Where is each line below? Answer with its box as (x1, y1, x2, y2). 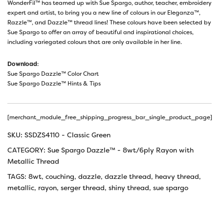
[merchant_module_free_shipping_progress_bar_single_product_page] (7, 113, 212, 121)
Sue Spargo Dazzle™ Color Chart (7, 69, 99, 78)
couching (45, 172, 74, 181)
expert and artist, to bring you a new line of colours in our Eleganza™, (7, 8, 200, 17)
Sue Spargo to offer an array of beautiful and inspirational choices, (7, 28, 194, 36)
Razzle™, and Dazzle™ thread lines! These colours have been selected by (7, 18, 211, 26)
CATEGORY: (7, 145, 47, 154)
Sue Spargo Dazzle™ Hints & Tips (7, 79, 101, 88)
